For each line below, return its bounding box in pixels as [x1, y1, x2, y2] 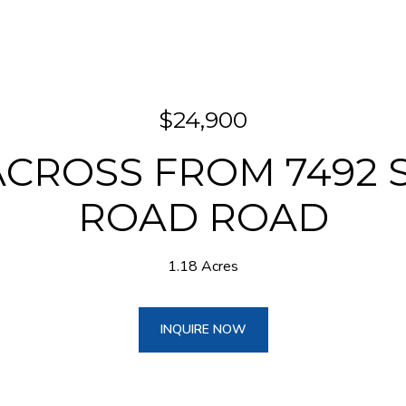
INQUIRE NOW [159, 321, 246, 338]
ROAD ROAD [77, 193, 329, 241]
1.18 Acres [168, 256, 238, 276]
